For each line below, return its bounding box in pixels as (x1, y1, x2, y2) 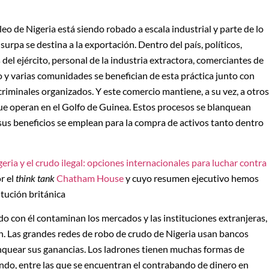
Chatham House (56, 172, 124, 184)
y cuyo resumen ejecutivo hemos (124, 172, 259, 184)
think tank (16, 172, 55, 184)
